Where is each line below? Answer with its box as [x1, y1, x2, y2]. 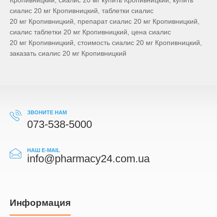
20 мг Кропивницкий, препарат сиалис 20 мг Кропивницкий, [10, 17, 200, 26]
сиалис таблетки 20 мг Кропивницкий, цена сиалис [10, 28, 171, 36]
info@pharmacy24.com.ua [27, 153, 150, 165]
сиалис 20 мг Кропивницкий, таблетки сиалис [10, 7, 154, 15]
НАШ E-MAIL [27, 147, 60, 154]
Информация [10, 198, 71, 208]
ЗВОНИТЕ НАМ [27, 109, 67, 116]
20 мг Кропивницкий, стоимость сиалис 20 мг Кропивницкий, [10, 39, 202, 47]
